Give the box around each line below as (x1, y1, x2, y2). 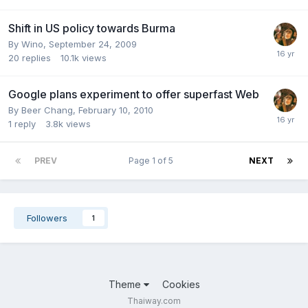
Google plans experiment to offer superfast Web (8, 87, 259, 101)
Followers (27, 212, 67, 223)
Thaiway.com (127, 295, 181, 306)
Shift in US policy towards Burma (8, 21, 175, 35)
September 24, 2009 (49, 38, 137, 49)
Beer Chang (21, 104, 73, 115)
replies (22, 52, 51, 63)
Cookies (162, 278, 200, 290)
